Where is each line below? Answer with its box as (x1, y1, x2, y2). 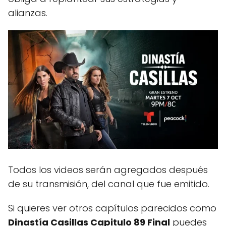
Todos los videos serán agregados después (8, 163, 208, 177)
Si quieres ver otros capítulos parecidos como (8, 202, 216, 215)
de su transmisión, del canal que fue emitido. (8, 178, 209, 191)
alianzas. (8, 7, 47, 20)
